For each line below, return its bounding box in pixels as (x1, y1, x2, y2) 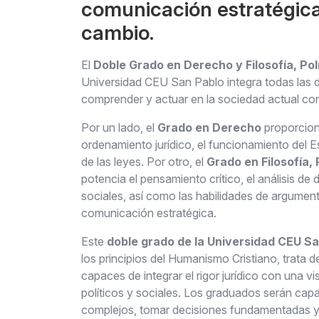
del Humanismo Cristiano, (147, 251, 283, 266)
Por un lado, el (81, 120, 157, 135)
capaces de (81, 268, 144, 283)
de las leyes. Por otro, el (81, 155, 206, 169)
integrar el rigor (144, 268, 222, 283)
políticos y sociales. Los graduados (81, 286, 263, 300)
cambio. (81, 21, 154, 45)
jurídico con (222, 268, 281, 283)
